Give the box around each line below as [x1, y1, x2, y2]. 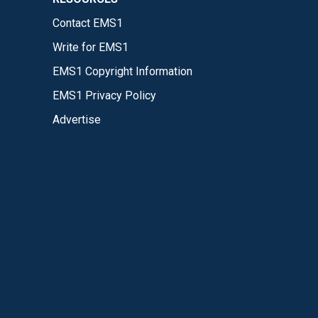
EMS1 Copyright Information [53, 64, 192, 78]
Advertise [53, 112, 101, 126]
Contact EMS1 [53, 16, 123, 30]
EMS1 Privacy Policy [53, 88, 156, 102]
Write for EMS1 [53, 40, 128, 54]
